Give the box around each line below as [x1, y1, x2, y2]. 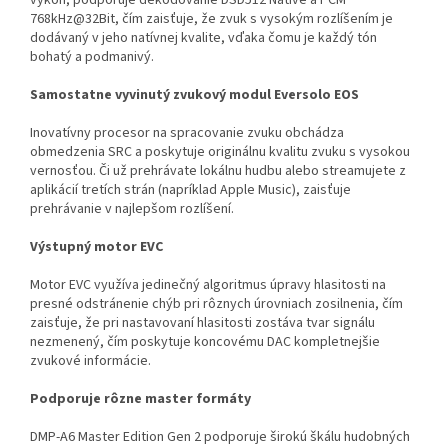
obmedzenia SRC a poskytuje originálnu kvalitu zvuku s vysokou [30, 141, 410, 162]
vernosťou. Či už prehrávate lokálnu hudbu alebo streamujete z [30, 160, 406, 181]
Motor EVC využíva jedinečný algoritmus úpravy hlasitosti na [30, 274, 386, 295]
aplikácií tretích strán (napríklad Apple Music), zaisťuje [30, 179, 351, 200]
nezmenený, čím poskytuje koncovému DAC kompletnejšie [30, 331, 380, 352]
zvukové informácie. [30, 350, 151, 371]
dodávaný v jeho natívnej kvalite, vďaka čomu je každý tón [30, 27, 377, 48]
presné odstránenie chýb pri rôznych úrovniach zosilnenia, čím [30, 293, 403, 314]
